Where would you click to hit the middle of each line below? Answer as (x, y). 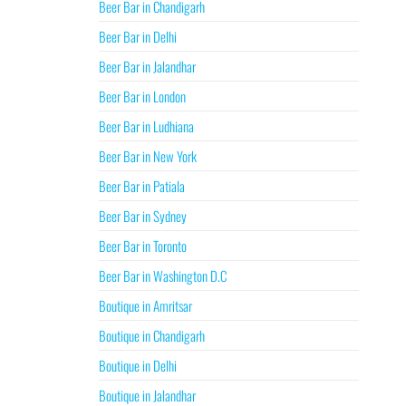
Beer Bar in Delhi (137, 36)
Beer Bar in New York (147, 156)
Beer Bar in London (142, 96)
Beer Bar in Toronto (142, 246)
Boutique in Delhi (137, 365)
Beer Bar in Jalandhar (147, 66)
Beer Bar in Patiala (141, 186)
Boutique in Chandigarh (151, 335)
